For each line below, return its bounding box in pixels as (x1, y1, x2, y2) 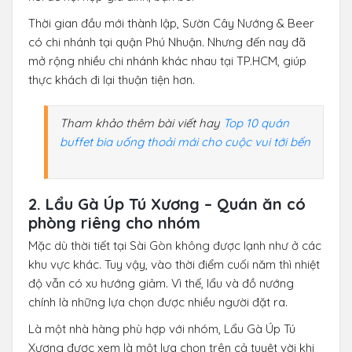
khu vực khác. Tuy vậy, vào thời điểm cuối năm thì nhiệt (28, 256, 320, 272)
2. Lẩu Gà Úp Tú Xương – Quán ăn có (28, 193, 306, 214)
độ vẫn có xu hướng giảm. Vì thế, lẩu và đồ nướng (28, 275, 294, 291)
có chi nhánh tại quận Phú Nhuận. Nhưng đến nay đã (28, 34, 306, 49)
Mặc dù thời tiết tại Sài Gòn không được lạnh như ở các (28, 237, 321, 253)
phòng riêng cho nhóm (28, 212, 200, 233)
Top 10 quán (223, 115, 289, 130)
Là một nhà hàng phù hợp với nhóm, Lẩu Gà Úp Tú (28, 321, 295, 336)
